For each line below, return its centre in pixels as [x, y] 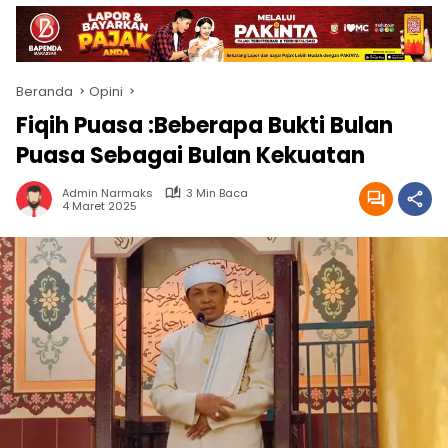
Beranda [44, 91]
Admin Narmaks [107, 192]
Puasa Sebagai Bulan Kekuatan [190, 155]
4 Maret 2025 [99, 206]
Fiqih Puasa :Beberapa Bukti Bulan [204, 125]
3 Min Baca [217, 192]
